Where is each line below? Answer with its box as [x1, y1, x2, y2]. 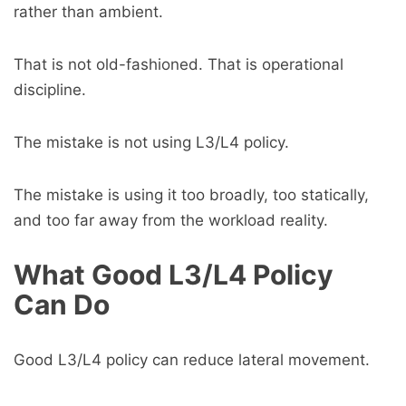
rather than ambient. [14, 3, 163, 21]
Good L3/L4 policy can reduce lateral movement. [14, 351, 370, 369]
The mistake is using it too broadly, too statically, [14, 186, 369, 204]
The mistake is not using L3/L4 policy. [14, 133, 289, 151]
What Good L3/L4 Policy [14, 258, 333, 291]
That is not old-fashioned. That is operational [14, 55, 343, 73]
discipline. [14, 81, 86, 99]
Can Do [14, 288, 110, 321]
